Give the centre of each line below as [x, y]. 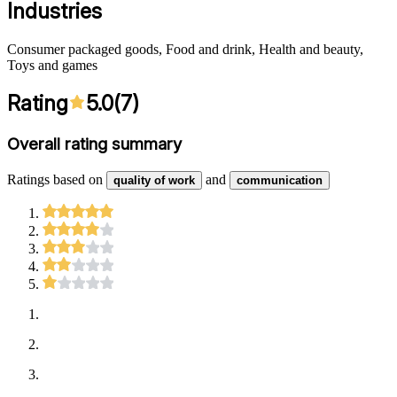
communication [280, 181]
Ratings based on [55, 180]
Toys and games [52, 65]
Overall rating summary [94, 144]
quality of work [154, 181]
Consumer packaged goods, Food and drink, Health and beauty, [185, 49]
